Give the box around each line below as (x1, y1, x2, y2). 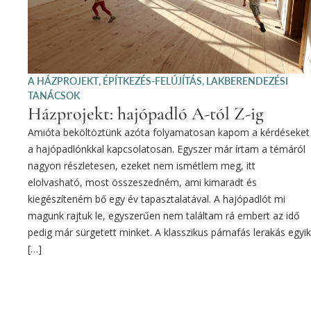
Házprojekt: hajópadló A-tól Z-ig (28, 102, 264, 124)
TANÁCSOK (28, 89, 80, 101)
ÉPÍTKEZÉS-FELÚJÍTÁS (103, 74, 202, 87)
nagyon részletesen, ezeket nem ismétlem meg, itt (28, 158, 255, 172)
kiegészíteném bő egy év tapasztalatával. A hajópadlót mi (28, 192, 285, 205)
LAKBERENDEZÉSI (206, 74, 288, 87)
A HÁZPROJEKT (28, 74, 99, 87)
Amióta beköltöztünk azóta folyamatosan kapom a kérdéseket (28, 125, 310, 139)
